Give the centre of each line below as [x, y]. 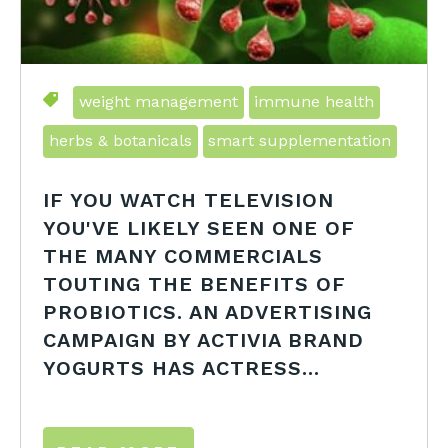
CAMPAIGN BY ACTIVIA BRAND [204, 339]
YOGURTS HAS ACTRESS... [182, 367]
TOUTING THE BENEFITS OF [195, 283]
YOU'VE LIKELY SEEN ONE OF [199, 227]
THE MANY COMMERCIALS [183, 255]
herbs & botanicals [120, 141]
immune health [314, 102]
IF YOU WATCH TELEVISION [189, 199]
